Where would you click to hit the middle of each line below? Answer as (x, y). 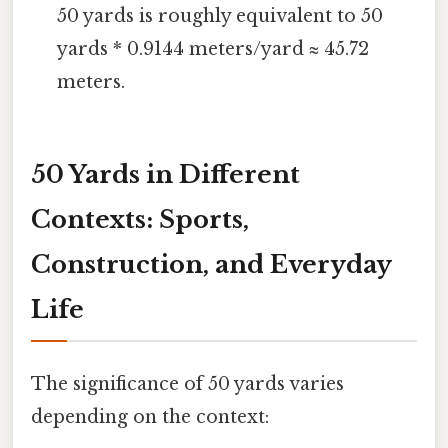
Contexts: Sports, (140, 219)
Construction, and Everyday (211, 264)
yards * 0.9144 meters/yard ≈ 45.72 (213, 48)
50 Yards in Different (165, 174)
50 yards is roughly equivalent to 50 (220, 15)
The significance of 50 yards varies (187, 383)
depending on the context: (150, 416)
